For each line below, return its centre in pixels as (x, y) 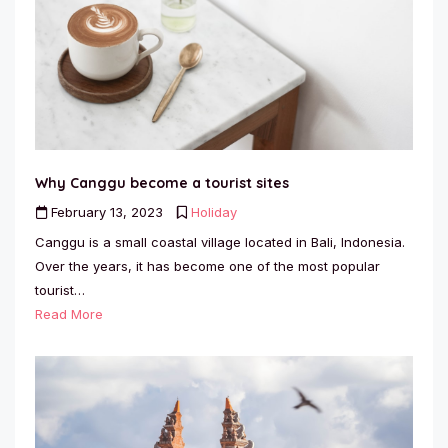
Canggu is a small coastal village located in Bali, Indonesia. (220, 241)
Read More (69, 313)
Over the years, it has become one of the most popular (207, 265)
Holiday (214, 211)
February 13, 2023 (105, 211)
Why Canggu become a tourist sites (162, 182)
